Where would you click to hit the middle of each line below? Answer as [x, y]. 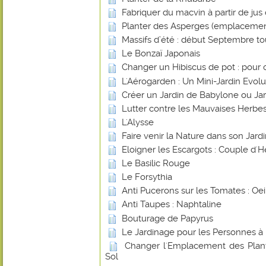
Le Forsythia [147, 177]
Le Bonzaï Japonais [161, 54]
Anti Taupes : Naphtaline [172, 205]
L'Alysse [138, 122]
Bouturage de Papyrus [167, 218]
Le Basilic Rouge [156, 164]
